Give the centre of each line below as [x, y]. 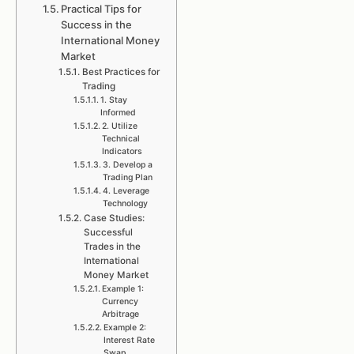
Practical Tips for [102, 9]
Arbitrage [120, 314]
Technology [125, 203]
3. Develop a [127, 165]
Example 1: [122, 289]
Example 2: [124, 328]
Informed [118, 113]
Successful [108, 232]
